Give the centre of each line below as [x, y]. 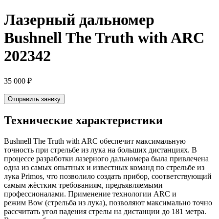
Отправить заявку [34, 99]
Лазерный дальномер [79, 19]
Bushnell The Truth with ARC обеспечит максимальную [95, 141]
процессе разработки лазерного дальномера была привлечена [106, 159]
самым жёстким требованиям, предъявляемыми [83, 185]
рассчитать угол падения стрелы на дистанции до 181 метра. [105, 212]
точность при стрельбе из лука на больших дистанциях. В [100, 150]
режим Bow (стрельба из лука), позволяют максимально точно [108, 203]
